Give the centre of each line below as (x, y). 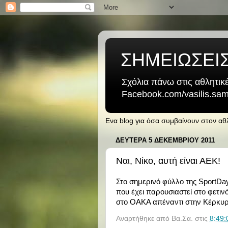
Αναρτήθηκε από (144, 218)
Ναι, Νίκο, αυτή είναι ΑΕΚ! (168, 161)
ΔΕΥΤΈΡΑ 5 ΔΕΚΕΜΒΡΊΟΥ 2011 (165, 140)
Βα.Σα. (182, 218)
